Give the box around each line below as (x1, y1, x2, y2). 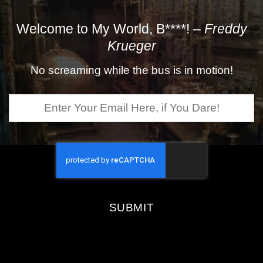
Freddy (204, 21, 247, 37)
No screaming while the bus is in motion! (30, 63, 233, 76)
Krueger (107, 38, 156, 54)
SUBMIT (109, 201, 154, 214)
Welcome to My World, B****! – (16, 21, 204, 37)
